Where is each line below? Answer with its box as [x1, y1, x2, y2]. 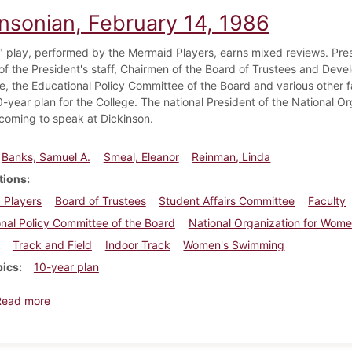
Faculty [308, 193, 346, 207]
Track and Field [12, 237, 92, 251]
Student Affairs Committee [159, 193, 295, 207]
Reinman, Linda [192, 149, 271, 163]
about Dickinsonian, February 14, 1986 [49, 292, 248, 306]
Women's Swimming [183, 237, 285, 251]
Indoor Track [104, 237, 170, 251]
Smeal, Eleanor [103, 149, 179, 163]
